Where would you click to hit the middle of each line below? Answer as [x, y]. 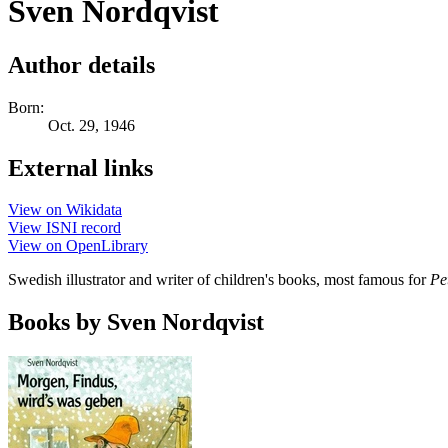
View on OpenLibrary [78, 246]
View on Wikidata [65, 210]
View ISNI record [64, 228]
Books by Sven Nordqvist [136, 322]
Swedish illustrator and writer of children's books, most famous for [219, 280]
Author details [81, 64]
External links [80, 167]
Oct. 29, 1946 [91, 125]
